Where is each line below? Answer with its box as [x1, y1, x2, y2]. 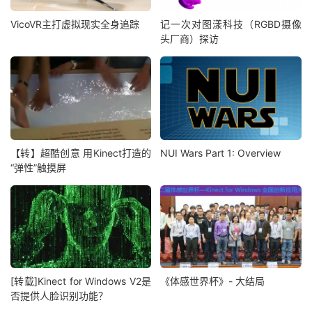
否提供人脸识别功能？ [10, 290, 108, 302]
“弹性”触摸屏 [10, 161, 66, 173]
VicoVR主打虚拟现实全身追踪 [10, 18, 139, 31]
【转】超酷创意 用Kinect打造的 [10, 146, 152, 159]
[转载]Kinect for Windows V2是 [10, 275, 152, 288]
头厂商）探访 [160, 33, 219, 45]
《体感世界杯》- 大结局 [160, 275, 265, 288]
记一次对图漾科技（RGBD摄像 [160, 18, 302, 31]
